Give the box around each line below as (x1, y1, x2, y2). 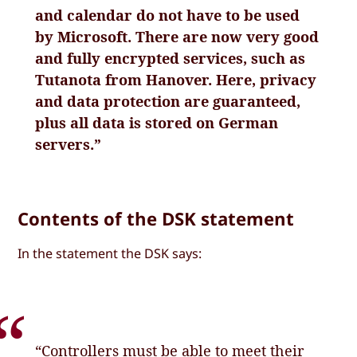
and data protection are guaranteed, (35, 91, 301, 111)
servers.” (35, 134, 102, 154)
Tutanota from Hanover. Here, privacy (35, 69, 317, 89)
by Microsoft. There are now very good (35, 26, 320, 46)
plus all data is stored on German (35, 112, 279, 132)
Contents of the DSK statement (18, 206, 295, 230)
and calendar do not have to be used (35, 5, 300, 25)
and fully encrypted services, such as (35, 48, 306, 68)
